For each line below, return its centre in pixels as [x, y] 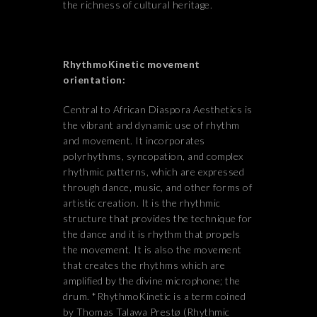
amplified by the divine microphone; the [152, 281]
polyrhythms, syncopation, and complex [153, 156]
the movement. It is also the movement [152, 249]
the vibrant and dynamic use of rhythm [151, 125]
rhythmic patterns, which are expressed [154, 172]
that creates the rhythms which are [144, 265]
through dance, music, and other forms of [157, 187]
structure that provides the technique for [158, 218]
